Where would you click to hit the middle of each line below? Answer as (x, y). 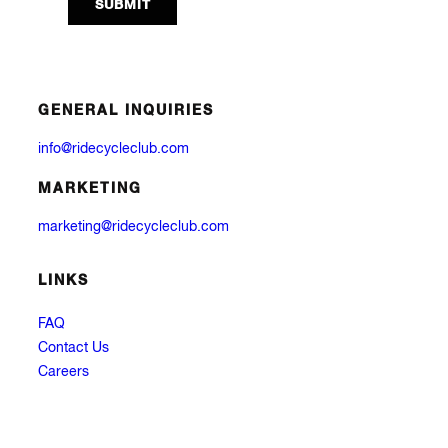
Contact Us (73, 347)
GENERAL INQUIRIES (126, 110)
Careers (63, 371)
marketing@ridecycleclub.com (133, 227)
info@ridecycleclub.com (113, 149)
